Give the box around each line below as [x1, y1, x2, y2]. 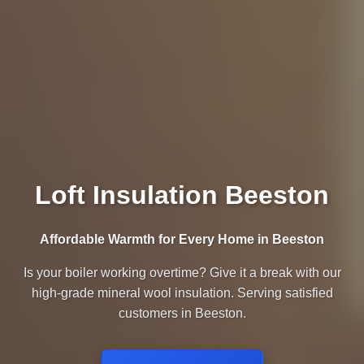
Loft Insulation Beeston [35, 180, 329, 210]
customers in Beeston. [118, 306, 246, 321]
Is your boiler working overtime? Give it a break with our [23, 266, 341, 280]
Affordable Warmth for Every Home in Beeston [40, 232, 324, 247]
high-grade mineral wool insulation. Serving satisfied [31, 286, 333, 301]
